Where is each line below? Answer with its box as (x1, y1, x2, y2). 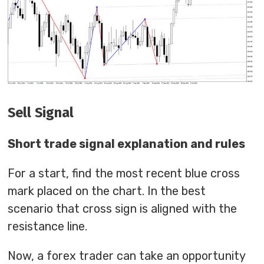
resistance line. (8, 219, 88, 234)
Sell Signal (8, 104, 74, 121)
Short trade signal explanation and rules (8, 137, 246, 151)
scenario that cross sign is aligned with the (8, 202, 237, 216)
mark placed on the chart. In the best (8, 184, 206, 199)
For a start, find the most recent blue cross (8, 166, 240, 181)
